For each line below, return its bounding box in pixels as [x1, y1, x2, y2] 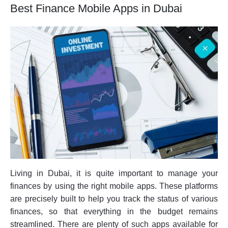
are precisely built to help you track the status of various [10, 194, 218, 203]
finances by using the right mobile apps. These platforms [10, 181, 218, 190]
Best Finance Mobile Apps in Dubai [10, 2, 182, 15]
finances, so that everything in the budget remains [10, 207, 218, 216]
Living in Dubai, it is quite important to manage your [10, 168, 218, 178]
